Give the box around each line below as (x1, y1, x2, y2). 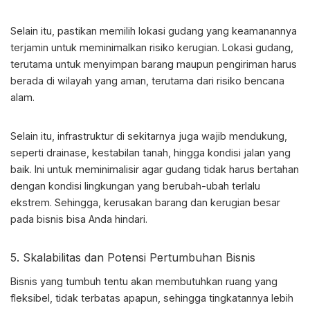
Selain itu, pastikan (10, 25, 100, 37)
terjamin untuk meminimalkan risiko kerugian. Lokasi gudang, (10, 42, 293, 54)
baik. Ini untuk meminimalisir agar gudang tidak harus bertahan (10, 163, 299, 176)
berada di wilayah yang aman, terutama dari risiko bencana (10, 75, 284, 87)
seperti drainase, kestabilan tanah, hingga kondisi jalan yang (10, 147, 291, 159)
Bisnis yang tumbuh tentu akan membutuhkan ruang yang (10, 275, 277, 288)
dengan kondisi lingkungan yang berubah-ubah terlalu (10, 180, 260, 192)
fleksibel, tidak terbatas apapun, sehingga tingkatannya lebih (10, 292, 293, 304)
